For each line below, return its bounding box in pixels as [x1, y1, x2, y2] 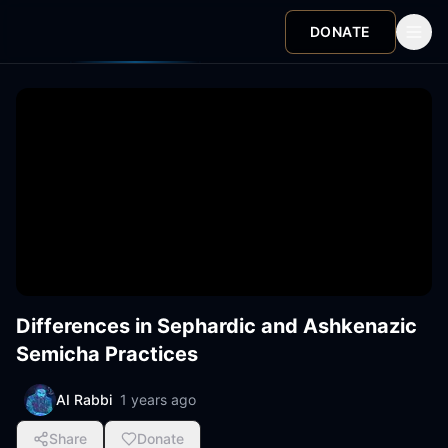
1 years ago [120, 391, 196, 408]
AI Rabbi [56, 391, 112, 408]
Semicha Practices [16, 342, 198, 366]
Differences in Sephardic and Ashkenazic [16, 314, 417, 338]
